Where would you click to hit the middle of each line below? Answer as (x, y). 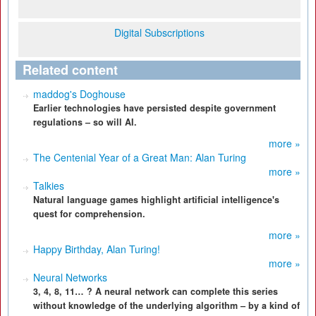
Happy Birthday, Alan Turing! (97, 249)
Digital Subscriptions (159, 32)
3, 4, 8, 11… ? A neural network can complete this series (156, 291)
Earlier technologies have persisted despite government (154, 108)
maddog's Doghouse (79, 94)
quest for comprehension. (89, 214)
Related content (70, 70)
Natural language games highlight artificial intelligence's (156, 200)
